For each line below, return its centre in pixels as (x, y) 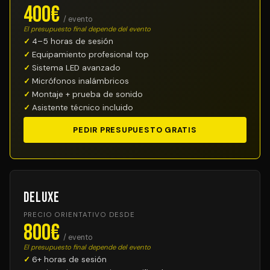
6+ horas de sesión (69, 259)
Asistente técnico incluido (83, 108)
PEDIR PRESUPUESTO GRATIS (135, 130)
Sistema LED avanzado (76, 68)
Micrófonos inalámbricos (80, 81)
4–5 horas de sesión (73, 41)
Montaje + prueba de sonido (87, 94)
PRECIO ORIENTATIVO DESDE (80, 215)
